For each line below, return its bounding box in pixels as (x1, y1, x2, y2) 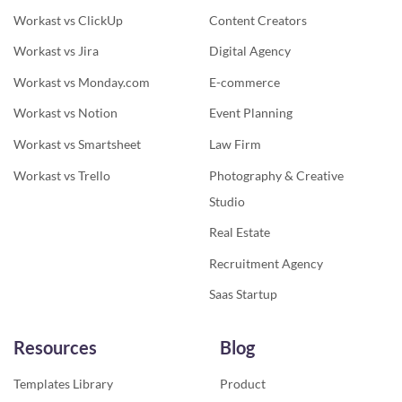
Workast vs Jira (13, 43, 99, 59)
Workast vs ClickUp (13, 12, 123, 28)
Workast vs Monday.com (13, 74, 150, 90)
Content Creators (208, 12, 307, 28)
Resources (13, 336, 97, 359)
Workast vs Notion (13, 105, 118, 121)
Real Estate (208, 224, 270, 240)
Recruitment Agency (208, 255, 323, 271)
